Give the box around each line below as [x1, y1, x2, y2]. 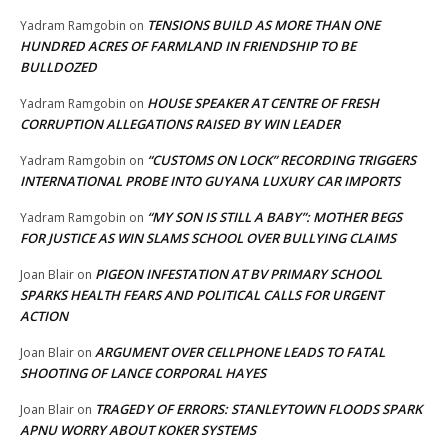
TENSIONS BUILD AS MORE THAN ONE [147, 16, 380, 35]
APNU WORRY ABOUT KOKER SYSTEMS [20, 421, 256, 440]
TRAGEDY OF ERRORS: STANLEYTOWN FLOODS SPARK [95, 400, 422, 419]
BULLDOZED [20, 58, 97, 77]
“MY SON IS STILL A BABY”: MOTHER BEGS [147, 208, 402, 227]
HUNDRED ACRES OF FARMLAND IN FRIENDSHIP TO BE [20, 37, 356, 56]
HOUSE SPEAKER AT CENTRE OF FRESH [147, 94, 379, 113]
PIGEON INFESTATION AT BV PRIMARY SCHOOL [95, 265, 382, 284]
